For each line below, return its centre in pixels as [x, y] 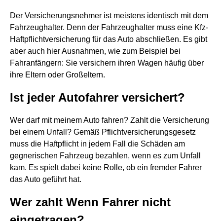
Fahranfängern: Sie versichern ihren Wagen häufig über [107, 63]
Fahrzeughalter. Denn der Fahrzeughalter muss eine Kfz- [109, 27]
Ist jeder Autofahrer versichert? [97, 97]
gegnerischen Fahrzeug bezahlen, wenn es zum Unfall [105, 156]
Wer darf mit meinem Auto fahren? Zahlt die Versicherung [110, 120]
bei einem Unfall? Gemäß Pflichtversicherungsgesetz [103, 132]
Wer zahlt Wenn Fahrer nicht [90, 202]
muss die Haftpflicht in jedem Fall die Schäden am [97, 144]
